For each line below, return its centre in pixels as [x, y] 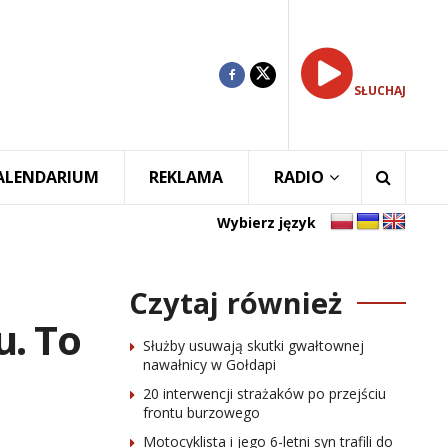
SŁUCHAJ [380, 90]
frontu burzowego [201, 412]
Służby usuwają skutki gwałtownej [253, 345]
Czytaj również [235, 302]
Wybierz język [266, 222]
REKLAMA [186, 177]
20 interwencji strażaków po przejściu [264, 393]
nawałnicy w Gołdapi [209, 364]
